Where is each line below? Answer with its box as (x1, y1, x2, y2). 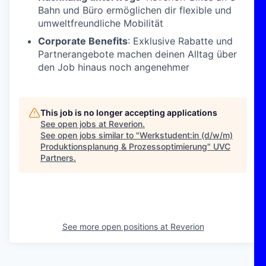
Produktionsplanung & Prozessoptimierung (40, 141, 207, 151)
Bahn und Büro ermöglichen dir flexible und (38, 4, 232, 16)
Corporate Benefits (38, 35, 128, 47)
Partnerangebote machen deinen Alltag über (38, 48, 237, 60)
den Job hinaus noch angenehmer (38, 61, 189, 73)
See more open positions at (62, 221, 170, 232)
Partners (40, 153, 74, 163)
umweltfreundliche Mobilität (38, 17, 163, 29)
